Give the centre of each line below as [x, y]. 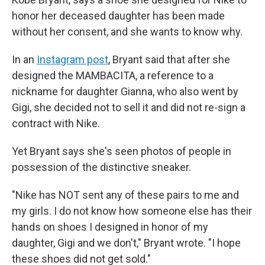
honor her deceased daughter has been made [118, 16]
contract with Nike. [56, 124]
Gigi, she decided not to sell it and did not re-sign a [129, 108]
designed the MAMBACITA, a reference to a [113, 76]
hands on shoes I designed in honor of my [110, 227]
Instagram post [72, 60]
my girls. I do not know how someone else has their [132, 211]
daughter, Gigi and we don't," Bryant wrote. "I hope [126, 243]
